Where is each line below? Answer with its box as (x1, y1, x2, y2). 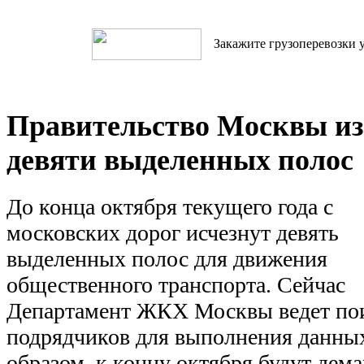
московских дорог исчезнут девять (6, 220, 339, 246)
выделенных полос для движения (6, 246, 327, 272)
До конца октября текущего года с (6, 194, 333, 220)
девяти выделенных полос (6, 144, 353, 176)
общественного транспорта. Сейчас (6, 272, 345, 298)
